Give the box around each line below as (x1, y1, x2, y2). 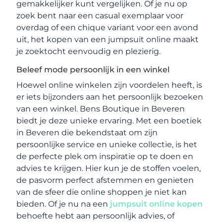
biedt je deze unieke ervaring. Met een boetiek (16, 116, 202, 126)
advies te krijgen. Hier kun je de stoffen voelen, (16, 164, 201, 173)
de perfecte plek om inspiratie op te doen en (16, 152, 194, 162)
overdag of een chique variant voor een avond (16, 23, 199, 33)
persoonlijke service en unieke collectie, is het (16, 140, 198, 150)
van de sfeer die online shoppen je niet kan (16, 187, 187, 197)
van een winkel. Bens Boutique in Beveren (16, 104, 185, 114)
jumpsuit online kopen (110, 199, 203, 209)
